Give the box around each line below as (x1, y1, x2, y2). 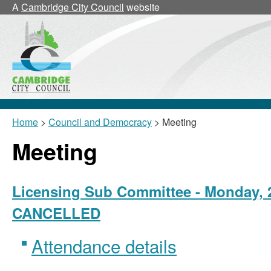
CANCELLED (12, 203, 100, 223)
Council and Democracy (48, 115, 152, 129)
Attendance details (31, 233, 177, 258)
